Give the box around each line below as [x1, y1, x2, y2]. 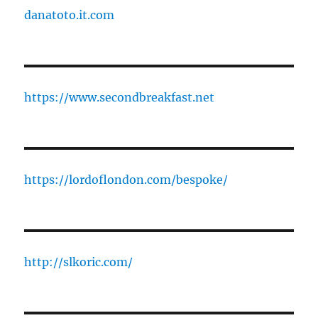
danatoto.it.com [24, 8, 115, 23]
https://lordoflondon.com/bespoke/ [24, 172, 229, 187]
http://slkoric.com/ [24, 255, 133, 270]
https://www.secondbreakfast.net [24, 90, 215, 105]
